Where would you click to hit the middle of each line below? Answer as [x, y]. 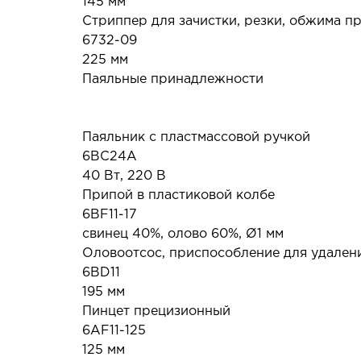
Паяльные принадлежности [173, 79]
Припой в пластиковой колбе [178, 195]
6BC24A [110, 157]
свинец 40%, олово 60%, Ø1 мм [183, 234]
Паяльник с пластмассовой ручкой [196, 137]
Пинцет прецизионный [156, 311]
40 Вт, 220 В [124, 176]
